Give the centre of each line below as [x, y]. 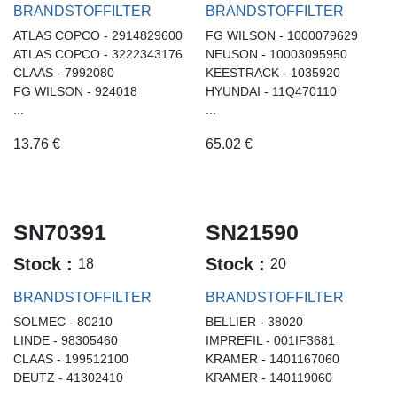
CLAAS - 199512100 [71, 358]
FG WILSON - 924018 [75, 91]
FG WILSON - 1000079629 [281, 35]
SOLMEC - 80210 [63, 321]
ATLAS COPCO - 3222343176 [98, 54]
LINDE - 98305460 [66, 340]
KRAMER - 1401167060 [272, 358]
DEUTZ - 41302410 [68, 377]
